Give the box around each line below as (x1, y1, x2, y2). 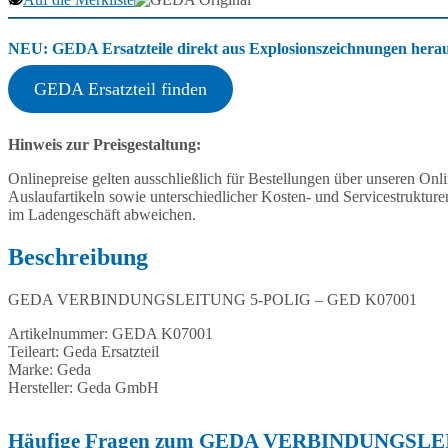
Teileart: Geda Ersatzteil (8, 342, 159, 360)
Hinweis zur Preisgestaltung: (8, 136, 201, 154)
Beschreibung (8, 244, 148, 271)
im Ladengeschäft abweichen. (8, 206, 196, 224)
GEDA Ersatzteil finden (33, 79, 207, 100)
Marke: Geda (8, 360, 91, 378)
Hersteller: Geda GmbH (8, 378, 159, 396)
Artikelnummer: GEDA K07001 (8, 324, 213, 342)
